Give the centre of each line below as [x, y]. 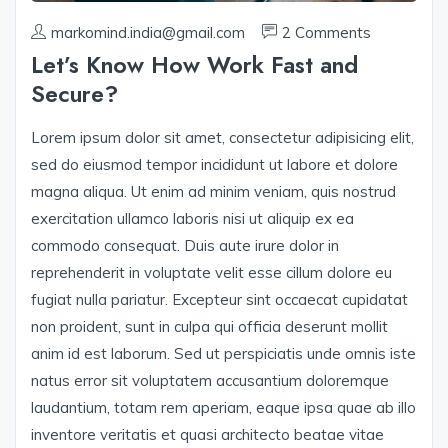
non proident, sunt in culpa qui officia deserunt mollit [209, 327]
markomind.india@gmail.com [148, 33]
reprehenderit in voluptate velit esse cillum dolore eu [211, 273]
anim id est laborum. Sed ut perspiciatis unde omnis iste [223, 354]
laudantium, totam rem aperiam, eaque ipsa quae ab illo [223, 408]
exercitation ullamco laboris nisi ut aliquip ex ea [192, 219]
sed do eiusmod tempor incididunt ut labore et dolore [214, 165]
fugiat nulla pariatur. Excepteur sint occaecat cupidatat [219, 300]
